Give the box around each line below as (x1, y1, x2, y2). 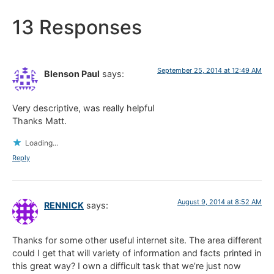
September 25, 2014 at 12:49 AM (157, 65, 262, 75)
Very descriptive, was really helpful (12, 103, 154, 114)
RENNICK (44, 200, 84, 211)
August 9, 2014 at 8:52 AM (177, 198, 262, 207)
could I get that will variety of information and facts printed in (12, 247, 261, 258)
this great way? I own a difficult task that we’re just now (12, 260, 241, 271)
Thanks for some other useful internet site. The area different (12, 234, 262, 245)
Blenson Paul (44, 68, 100, 79)
